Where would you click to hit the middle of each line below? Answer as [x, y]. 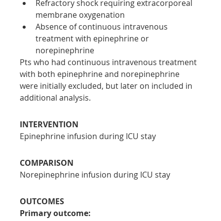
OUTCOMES [42, 201]
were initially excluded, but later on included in [107, 86]
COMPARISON [47, 163]
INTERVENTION [49, 124]
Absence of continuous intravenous [103, 26]
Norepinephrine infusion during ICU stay [95, 174]
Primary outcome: [55, 213]
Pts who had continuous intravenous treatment [110, 62]
